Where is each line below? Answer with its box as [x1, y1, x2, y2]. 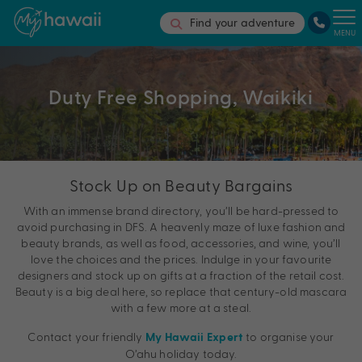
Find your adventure [190, 15, 295, 30]
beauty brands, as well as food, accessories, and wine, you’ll [21, 235, 341, 250]
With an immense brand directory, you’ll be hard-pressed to [23, 203, 339, 217]
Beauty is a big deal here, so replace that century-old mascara [15, 284, 347, 298]
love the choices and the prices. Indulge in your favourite [30, 251, 332, 266]
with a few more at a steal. [110, 300, 252, 314]
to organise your [243, 329, 335, 343]
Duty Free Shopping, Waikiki [48, 84, 314, 108]
